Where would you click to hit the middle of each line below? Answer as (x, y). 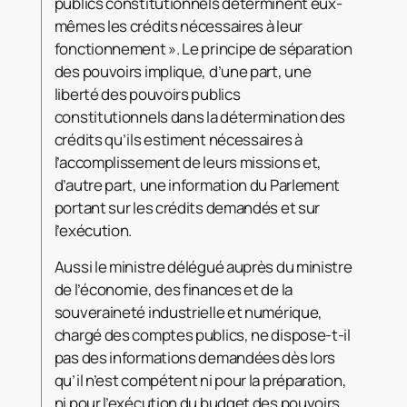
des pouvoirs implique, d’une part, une (183, 72)
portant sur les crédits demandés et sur (187, 208)
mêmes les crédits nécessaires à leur (178, 26)
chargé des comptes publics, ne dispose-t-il (202, 335)
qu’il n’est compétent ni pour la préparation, (200, 381)
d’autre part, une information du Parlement (197, 185)
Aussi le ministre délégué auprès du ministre (203, 267)
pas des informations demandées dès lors (195, 358)
